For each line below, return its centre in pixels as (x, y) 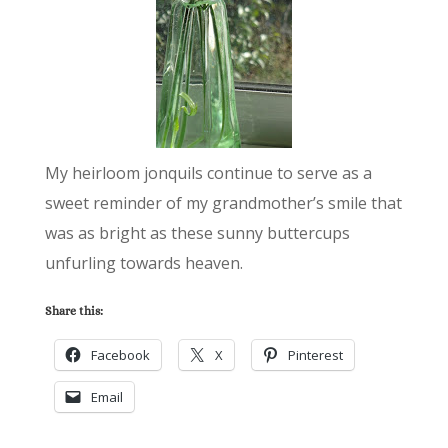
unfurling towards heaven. (143, 263)
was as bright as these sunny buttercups (197, 233)
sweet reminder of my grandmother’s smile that (223, 203)
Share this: (73, 311)
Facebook (120, 355)
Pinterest (315, 355)
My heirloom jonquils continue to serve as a (208, 173)
